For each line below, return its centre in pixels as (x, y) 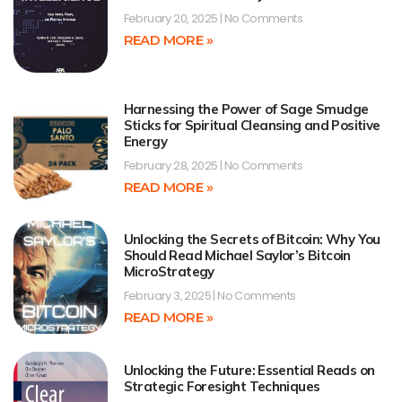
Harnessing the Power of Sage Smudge (246, 109)
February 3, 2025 (168, 296)
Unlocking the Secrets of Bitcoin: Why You (252, 240)
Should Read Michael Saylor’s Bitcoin (237, 256)
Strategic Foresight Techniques (222, 386)
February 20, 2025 (171, 19)
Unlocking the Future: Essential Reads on (249, 370)
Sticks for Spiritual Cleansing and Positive (252, 125)
